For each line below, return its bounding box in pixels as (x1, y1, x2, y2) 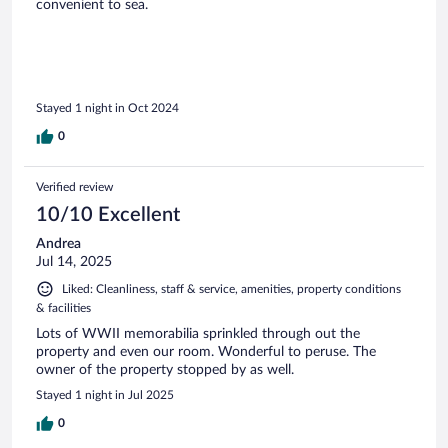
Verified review (36, 181, 113, 194)
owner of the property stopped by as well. (36, 363, 294, 378)
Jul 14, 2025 (36, 255, 112, 270)
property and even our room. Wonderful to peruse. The (36, 345, 376, 360)
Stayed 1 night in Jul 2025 (36, 389, 174, 402)
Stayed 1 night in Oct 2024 (36, 102, 179, 115)
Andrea (36, 237, 81, 252)
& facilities (36, 302, 91, 315)
